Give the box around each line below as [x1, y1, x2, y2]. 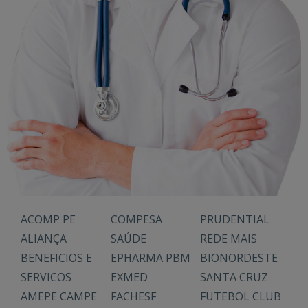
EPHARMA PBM [110, 250, 190, 266]
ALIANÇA [21, 231, 67, 247]
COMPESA [110, 212, 162, 228]
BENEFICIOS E [21, 250, 92, 266]
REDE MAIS [200, 231, 258, 247]
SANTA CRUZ [200, 269, 269, 285]
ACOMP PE [21, 212, 76, 228]
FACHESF [110, 289, 156, 305]
